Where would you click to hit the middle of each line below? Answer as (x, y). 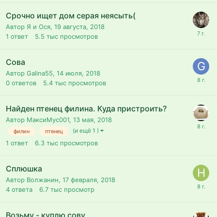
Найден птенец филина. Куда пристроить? (86, 109)
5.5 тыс (46, 37)
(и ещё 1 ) (86, 131)
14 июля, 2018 (78, 73)
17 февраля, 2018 (89, 179)
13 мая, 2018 (93, 120)
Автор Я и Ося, (30, 27)
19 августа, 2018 (79, 27)
